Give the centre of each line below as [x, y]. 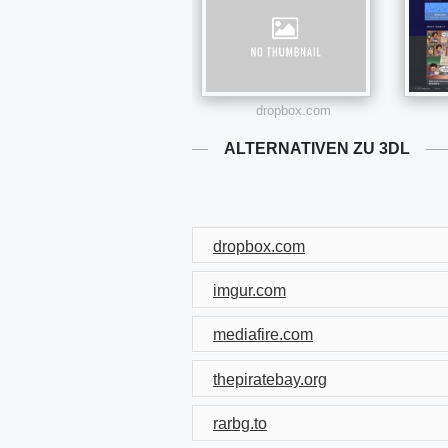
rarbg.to [240, 424]
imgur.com [249, 291]
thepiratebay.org [270, 379]
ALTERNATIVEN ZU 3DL [317, 148]
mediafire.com [263, 335]
